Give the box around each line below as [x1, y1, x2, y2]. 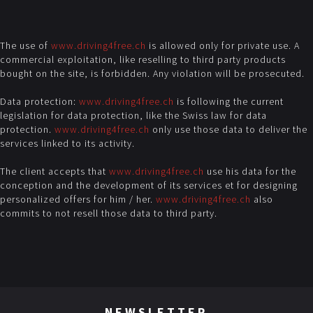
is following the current [174, 95, 284, 108]
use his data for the [204, 165, 296, 177]
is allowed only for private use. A [146, 39, 300, 52]
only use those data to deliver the [150, 123, 307, 136]
